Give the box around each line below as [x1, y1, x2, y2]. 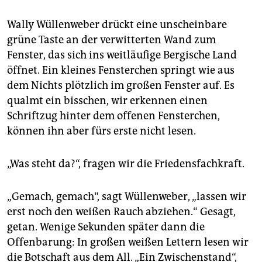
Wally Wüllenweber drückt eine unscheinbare [7, 18, 227, 32]
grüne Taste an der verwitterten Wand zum [7, 33, 216, 47]
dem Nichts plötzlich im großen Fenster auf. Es [7, 79, 235, 92]
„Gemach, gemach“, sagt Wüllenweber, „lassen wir [7, 190, 246, 204]
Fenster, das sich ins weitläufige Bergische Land [7, 49, 237, 62]
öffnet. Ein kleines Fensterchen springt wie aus [7, 64, 235, 77]
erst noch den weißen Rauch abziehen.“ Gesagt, [7, 205, 236, 219]
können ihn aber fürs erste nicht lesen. [7, 125, 196, 138]
